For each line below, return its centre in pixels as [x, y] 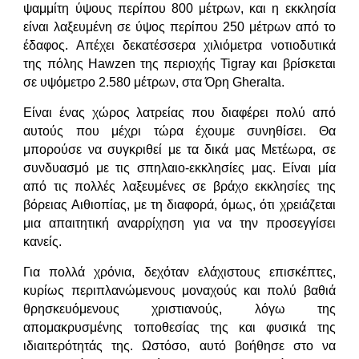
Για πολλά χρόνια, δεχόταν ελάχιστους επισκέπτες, [179, 272]
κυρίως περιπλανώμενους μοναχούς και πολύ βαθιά [179, 290]
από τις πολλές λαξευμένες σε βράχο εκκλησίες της [179, 186]
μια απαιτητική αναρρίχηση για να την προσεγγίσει [179, 223]
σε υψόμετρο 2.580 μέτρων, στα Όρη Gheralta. [156, 83]
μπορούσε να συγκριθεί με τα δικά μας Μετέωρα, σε [179, 149]
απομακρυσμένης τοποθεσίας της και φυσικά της [179, 327]
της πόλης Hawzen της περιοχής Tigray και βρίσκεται [179, 64]
